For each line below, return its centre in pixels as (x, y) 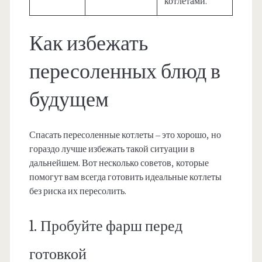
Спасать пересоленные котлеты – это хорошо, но (125, 135)
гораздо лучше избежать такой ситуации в (112, 149)
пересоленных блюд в (125, 72)
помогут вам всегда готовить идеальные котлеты (125, 177)
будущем (69, 100)
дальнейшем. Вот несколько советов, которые (119, 163)
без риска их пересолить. (77, 192)
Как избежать (88, 44)
